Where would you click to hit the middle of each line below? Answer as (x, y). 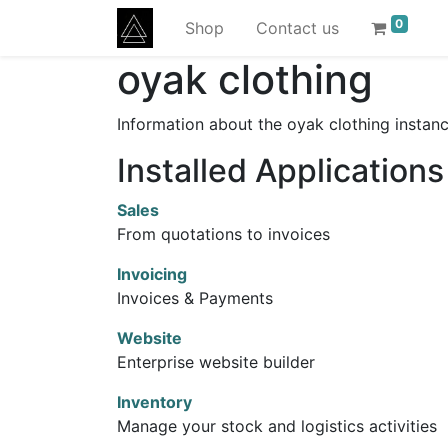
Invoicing (152, 274)
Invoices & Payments (195, 298)
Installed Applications (280, 170)
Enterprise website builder (216, 362)
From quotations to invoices (223, 234)
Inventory (154, 402)
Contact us (297, 28)
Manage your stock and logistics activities (277, 426)
